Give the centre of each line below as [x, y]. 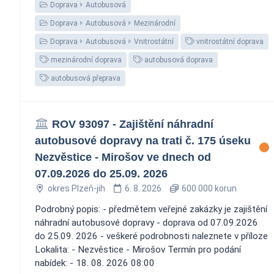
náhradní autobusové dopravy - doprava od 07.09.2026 [146, 222]
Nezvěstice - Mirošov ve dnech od [123, 157]
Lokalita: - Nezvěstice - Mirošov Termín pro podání [138, 249]
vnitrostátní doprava [229, 41]
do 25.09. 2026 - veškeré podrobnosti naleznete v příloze [151, 236]
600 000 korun [208, 188]
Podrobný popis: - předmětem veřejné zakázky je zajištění [151, 209]
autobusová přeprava [85, 78]
